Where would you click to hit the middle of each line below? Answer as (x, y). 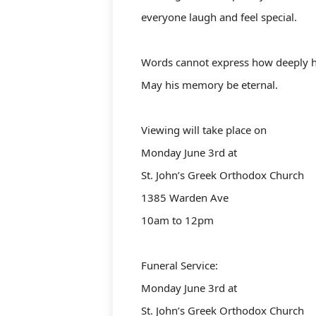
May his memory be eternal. (209, 85)
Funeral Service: (180, 265)
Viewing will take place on (204, 130)
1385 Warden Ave (185, 197)
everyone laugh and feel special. (219, 17)
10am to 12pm (177, 220)
